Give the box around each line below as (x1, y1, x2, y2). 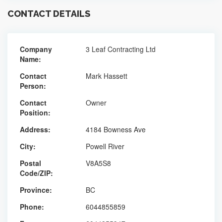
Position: (20, 107, 51, 117)
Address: (20, 124, 51, 134)
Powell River (85, 141, 124, 151)
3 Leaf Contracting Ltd (85, 44, 156, 54)
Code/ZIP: (20, 167, 53, 178)
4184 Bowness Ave (85, 124, 146, 134)
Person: (20, 80, 46, 91)
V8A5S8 (85, 158, 111, 168)
